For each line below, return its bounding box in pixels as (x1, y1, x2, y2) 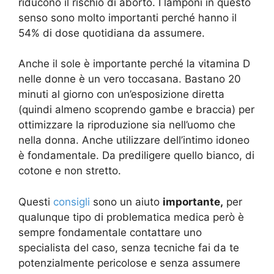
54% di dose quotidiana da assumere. (18, 26, 205, 39)
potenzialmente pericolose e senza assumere (18, 256, 240, 269)
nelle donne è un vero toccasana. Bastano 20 (18, 73, 241, 86)
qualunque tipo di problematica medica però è (18, 210, 244, 223)
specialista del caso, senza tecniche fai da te (18, 241, 239, 254)
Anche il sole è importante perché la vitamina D (18, 57, 250, 70)
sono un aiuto (90, 195, 163, 208)
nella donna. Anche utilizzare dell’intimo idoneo (18, 134, 250, 147)
